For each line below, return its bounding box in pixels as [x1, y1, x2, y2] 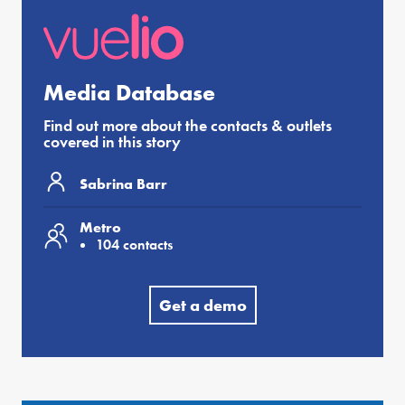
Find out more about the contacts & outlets [43, 115, 332, 137]
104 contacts [96, 235, 173, 255]
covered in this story [43, 131, 181, 153]
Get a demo [158, 295, 247, 316]
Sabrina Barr [80, 174, 167, 193]
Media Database [43, 78, 215, 108]
